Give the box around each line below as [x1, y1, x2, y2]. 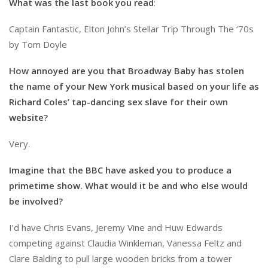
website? [9, 111, 48, 123]
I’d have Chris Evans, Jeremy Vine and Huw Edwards [9, 221, 223, 233]
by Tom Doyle [9, 38, 67, 50]
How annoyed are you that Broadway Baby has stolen [9, 64, 244, 77]
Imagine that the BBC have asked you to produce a [9, 163, 232, 176]
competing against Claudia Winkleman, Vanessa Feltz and [9, 236, 242, 249]
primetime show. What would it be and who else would [9, 179, 248, 191]
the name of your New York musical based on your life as [9, 80, 259, 92]
